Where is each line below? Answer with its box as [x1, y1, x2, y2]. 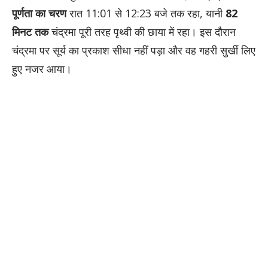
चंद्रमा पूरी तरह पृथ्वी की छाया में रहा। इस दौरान [48, 25, 236, 39]
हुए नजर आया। [12, 62, 72, 77]
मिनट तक [12, 25, 48, 39]
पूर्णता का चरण [12, 6, 66, 21]
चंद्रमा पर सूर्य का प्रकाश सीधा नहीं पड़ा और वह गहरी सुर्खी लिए [12, 43, 255, 58]
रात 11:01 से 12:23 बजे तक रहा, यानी [66, 6, 226, 21]
